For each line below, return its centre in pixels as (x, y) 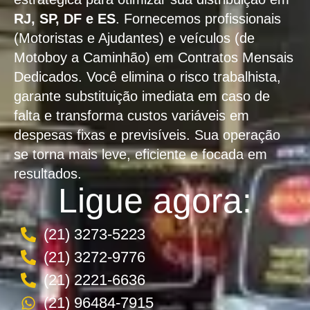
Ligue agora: (155, 201)
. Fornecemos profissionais (198, 19)
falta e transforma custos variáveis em (131, 116)
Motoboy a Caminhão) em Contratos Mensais (154, 57)
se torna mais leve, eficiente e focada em (140, 154)
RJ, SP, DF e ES (65, 19)
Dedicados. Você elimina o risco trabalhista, (147, 77)
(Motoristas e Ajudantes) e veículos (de (134, 38)
